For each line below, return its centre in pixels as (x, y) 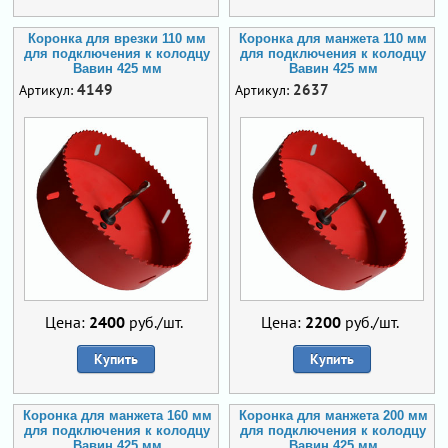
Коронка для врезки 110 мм (117, 39)
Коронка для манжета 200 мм (333, 416)
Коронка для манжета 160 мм (117, 416)
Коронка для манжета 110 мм (333, 39)
